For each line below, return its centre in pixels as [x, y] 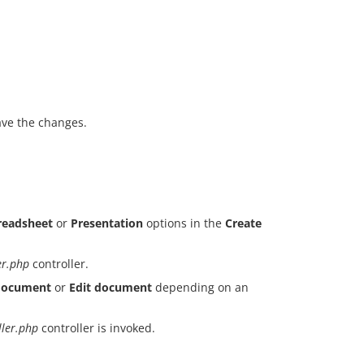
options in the [184, 223]
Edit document [110, 288]
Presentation [107, 223]
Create [243, 223]
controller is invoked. [97, 328]
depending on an [200, 288]
